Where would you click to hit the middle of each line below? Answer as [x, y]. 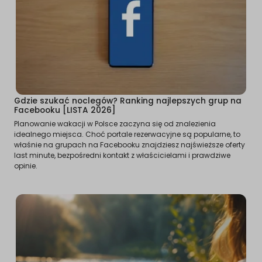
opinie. [26, 166]
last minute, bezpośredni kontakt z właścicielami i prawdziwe [122, 155]
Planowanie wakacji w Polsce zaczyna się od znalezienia [115, 123]
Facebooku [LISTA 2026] [65, 110]
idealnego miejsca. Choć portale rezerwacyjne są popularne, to [127, 134]
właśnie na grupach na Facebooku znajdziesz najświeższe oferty [130, 144]
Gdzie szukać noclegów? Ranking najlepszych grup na [128, 101]
